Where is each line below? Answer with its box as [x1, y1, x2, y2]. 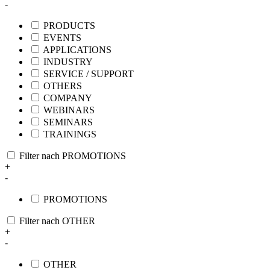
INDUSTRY [43, 56, 93, 67]
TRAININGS [43, 128, 96, 139]
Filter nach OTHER [19, 215, 95, 226]
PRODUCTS [43, 20, 95, 31]
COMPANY [43, 92, 92, 103]
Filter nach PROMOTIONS [19, 150, 126, 161]
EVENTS [43, 32, 81, 43]
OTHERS [43, 80, 82, 91]
